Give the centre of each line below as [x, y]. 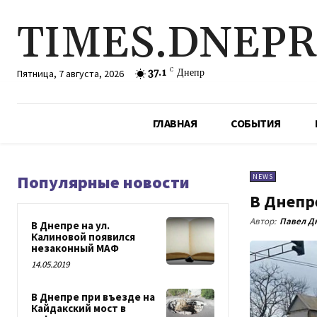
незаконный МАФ [75, 248]
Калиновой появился [83, 237]
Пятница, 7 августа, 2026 [70, 73]
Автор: [263, 221]
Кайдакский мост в [79, 308]
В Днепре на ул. [70, 225]
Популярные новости [103, 182]
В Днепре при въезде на [93, 297]
